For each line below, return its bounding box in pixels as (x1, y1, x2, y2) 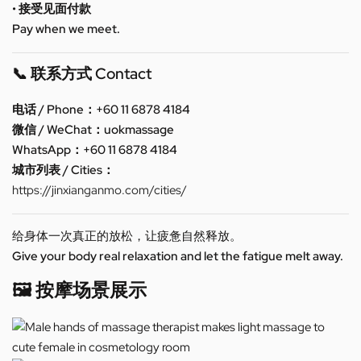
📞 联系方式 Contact (12, 64, 151, 85)
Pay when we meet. (12, 21, 120, 38)
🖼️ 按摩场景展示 (12, 277, 147, 302)
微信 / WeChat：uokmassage (12, 121, 174, 138)
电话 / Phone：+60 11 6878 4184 (12, 101, 190, 118)
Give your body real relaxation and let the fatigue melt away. (12, 247, 343, 264)
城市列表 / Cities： (12, 161, 114, 178)
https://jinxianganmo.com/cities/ (12, 181, 187, 198)
